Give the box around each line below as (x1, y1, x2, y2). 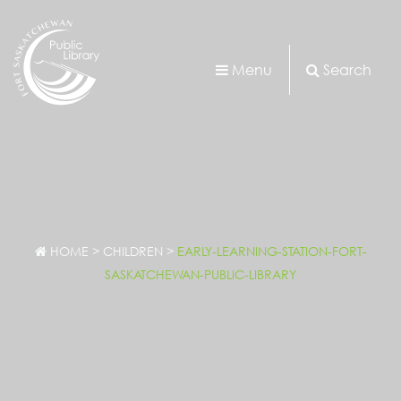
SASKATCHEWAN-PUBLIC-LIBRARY (105, 266, 296, 283)
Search (323, 59, 372, 79)
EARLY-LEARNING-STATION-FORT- (176, 243, 367, 260)
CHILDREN (102, 243, 163, 260)
